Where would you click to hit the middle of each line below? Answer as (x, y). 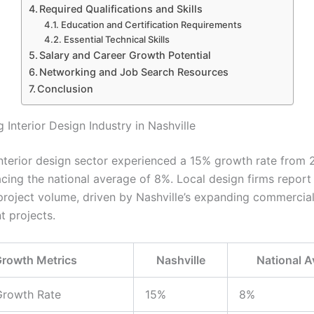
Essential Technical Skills (116, 40)
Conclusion (66, 89)
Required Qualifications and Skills (121, 9)
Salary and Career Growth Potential (125, 55)
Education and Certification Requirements (151, 25)
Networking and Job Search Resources (134, 72)
